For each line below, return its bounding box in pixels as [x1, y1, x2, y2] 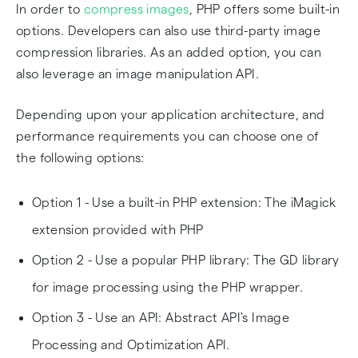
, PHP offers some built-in [189, 2, 340, 16]
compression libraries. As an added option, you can [16, 46, 321, 59]
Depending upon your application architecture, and [16, 108, 325, 121]
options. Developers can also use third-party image [16, 24, 320, 38]
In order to [16, 2, 84, 16]
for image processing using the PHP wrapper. [32, 280, 304, 294]
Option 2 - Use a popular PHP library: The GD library [32, 253, 340, 267]
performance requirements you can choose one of [16, 129, 320, 143]
